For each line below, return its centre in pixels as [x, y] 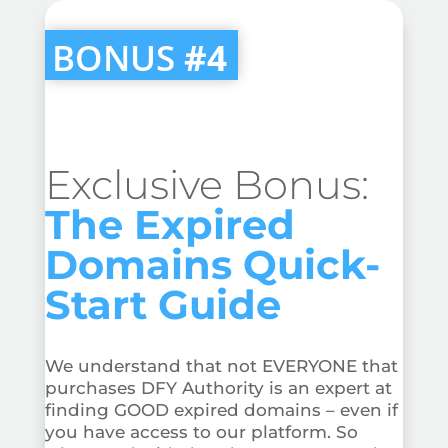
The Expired [169, 224]
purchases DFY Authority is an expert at [218, 387]
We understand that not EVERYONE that [221, 365]
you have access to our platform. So [201, 431]
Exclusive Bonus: [206, 184]
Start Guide [162, 304]
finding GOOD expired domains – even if [221, 409]
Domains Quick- [212, 264]
